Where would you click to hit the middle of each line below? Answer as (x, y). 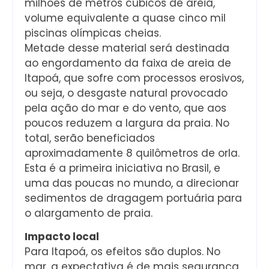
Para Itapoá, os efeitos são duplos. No (122, 252)
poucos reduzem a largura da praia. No (127, 123)
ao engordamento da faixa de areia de (128, 63)
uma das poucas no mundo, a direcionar (132, 183)
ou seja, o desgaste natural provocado (126, 93)
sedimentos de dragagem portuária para (133, 198)
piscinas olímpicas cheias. (93, 33)
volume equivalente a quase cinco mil (125, 18)
